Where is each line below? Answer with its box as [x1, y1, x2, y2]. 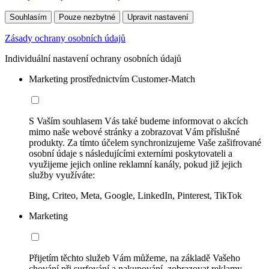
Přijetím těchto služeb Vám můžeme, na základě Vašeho [29, 252, 240, 263]
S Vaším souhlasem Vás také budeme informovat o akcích [29, 115, 248, 126]
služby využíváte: [29, 169, 95, 180]
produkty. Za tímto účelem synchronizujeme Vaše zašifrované [29, 137, 261, 148]
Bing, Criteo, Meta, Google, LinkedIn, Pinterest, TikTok [29, 190, 242, 201]
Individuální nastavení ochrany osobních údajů [5, 53, 181, 64]
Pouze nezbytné [59, 12, 115, 22]
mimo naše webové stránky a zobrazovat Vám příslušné [29, 126, 240, 137]
